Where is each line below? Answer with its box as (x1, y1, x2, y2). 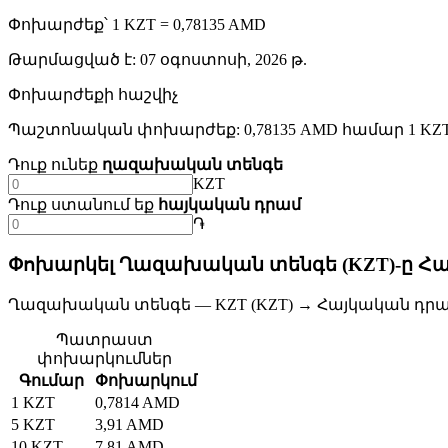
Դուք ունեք (8, 156, 98, 174)
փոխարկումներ (36, 349, 172, 367)
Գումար (18, 371, 84, 389)
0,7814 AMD (95, 393, 180, 411)
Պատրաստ (55, 330, 153, 348)
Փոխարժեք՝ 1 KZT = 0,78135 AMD (8, 16, 266, 34)
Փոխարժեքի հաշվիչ (8, 86, 178, 104)
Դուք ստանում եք (8, 196, 154, 214)
